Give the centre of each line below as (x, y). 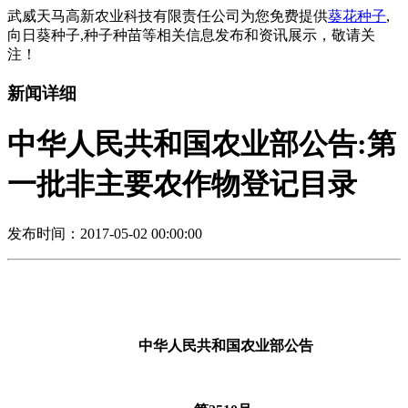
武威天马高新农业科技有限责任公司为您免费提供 (168, 16)
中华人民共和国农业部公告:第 (202, 144)
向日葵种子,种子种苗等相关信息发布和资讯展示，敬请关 (191, 35)
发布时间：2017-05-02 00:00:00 (105, 233)
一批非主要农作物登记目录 (182, 184)
